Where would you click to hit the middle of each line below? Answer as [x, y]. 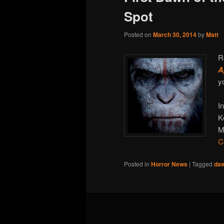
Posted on [138, 34]
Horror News [169, 164]
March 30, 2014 [175, 35]
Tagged [202, 164]
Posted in [137, 164]
